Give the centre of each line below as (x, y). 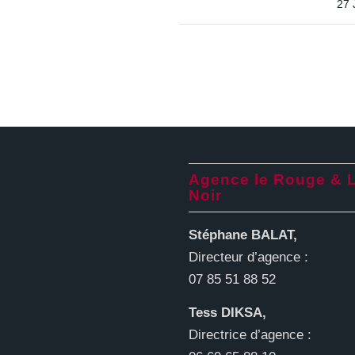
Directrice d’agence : (250, 335)
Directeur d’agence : (249, 257)
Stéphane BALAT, (243, 235)
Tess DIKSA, (228, 313)
